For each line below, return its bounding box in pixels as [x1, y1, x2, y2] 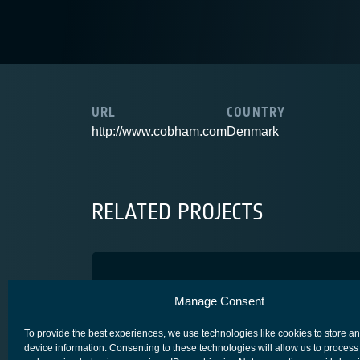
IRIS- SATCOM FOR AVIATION [117, 327, 235, 338]
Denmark [227, 125, 279, 138]
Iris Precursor [117, 280, 241, 302]
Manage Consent [174, 294, 264, 308]
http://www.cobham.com [92, 125, 227, 138]
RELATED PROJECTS [92, 198, 264, 226]
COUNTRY [227, 104, 286, 120]
